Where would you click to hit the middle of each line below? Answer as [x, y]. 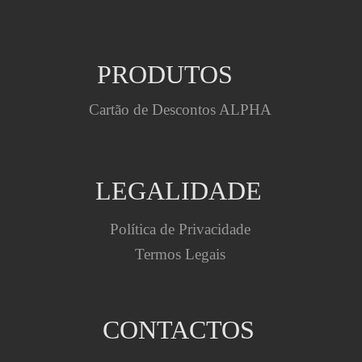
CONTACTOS [179, 330]
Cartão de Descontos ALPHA [180, 109]
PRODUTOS [129, 75]
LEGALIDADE [179, 191]
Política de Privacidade [180, 229]
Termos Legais [180, 254]
